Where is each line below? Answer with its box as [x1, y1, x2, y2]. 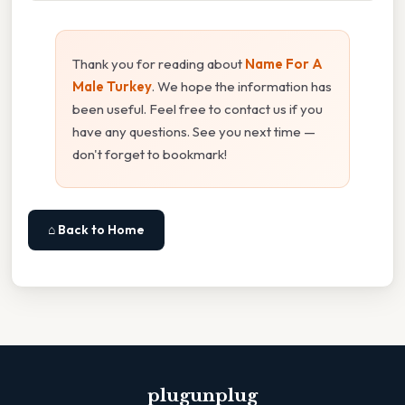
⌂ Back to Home [48, 221, 145, 238]
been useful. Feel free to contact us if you [72, 99, 323, 118]
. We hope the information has [152, 77, 332, 95]
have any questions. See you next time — [72, 122, 316, 140]
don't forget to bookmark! [72, 145, 227, 163]
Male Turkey [72, 77, 152, 95]
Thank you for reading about [72, 54, 245, 72]
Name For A [245, 54, 323, 72]
